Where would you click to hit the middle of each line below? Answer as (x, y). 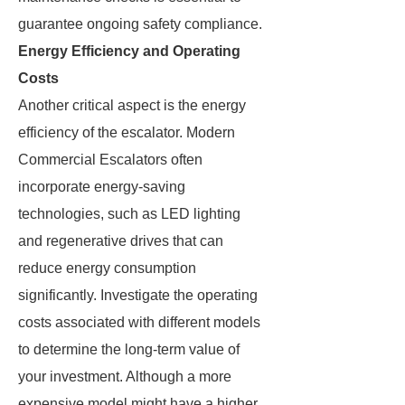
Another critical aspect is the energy (132, 105)
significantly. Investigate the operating (138, 295)
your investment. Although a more (125, 377)
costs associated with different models (139, 322)
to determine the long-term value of (129, 349)
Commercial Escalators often (110, 160)
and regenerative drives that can (121, 241)
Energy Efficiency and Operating (129, 51)
